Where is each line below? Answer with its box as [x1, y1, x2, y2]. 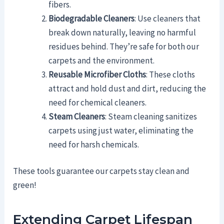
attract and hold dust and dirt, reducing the [48, 82, 206, 94]
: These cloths [146, 68, 195, 80]
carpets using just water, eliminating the [48, 124, 194, 136]
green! [13, 179, 37, 191]
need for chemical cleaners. [48, 96, 147, 108]
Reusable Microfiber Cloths [48, 68, 146, 80]
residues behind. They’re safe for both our [48, 40, 199, 52]
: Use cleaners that [134, 12, 201, 24]
